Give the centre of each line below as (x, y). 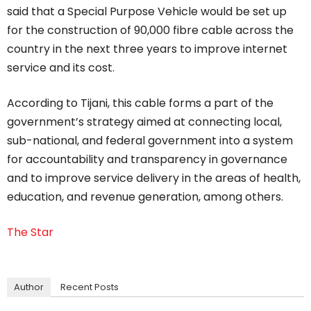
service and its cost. (61, 68)
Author (29, 287)
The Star (30, 233)
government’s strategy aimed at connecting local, (144, 122)
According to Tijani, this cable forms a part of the (140, 103)
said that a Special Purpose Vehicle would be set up (147, 12)
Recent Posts (90, 287)
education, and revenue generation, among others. (145, 197)
